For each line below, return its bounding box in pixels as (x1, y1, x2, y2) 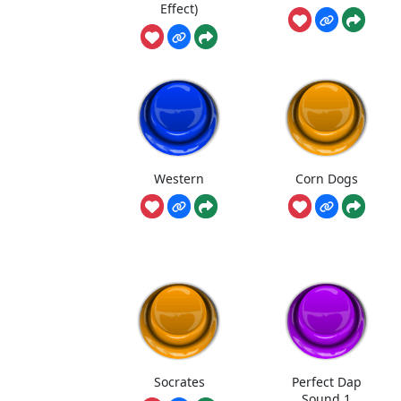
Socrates (153, 372, 205, 390)
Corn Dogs (294, 169, 358, 187)
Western (154, 169, 205, 187)
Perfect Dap (291, 372, 362, 390)
